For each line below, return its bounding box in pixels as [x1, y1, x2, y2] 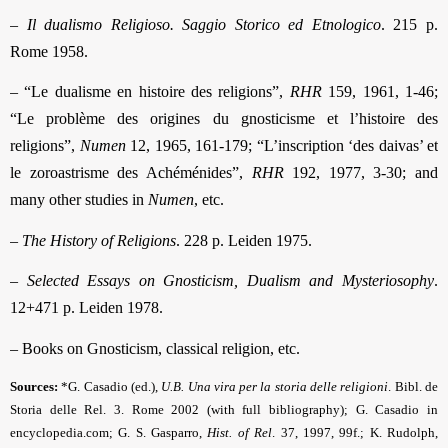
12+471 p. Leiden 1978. [10, 299, 163, 317]
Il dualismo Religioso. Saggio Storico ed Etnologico [26, 15, 381, 33]
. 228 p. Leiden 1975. [176, 231, 312, 249]
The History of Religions [22, 231, 176, 249]
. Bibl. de [388, 379, 439, 395]
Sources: [10, 379, 58, 395]
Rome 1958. [10, 42, 88, 60]
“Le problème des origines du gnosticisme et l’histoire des [10, 110, 438, 128]
